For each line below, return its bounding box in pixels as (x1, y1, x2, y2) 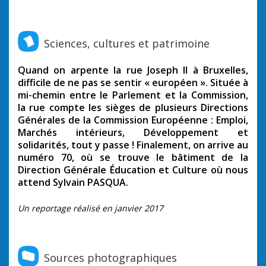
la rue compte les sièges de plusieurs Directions (18, 101, 248, 115)
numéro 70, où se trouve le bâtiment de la (18, 151, 248, 164)
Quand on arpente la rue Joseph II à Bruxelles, (18, 64, 248, 77)
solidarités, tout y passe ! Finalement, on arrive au (18, 138, 248, 152)
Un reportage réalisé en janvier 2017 (18, 202, 163, 214)
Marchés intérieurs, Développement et (18, 126, 248, 140)
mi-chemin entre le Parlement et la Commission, (18, 88, 248, 102)
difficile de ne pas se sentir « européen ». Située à (18, 76, 248, 90)
